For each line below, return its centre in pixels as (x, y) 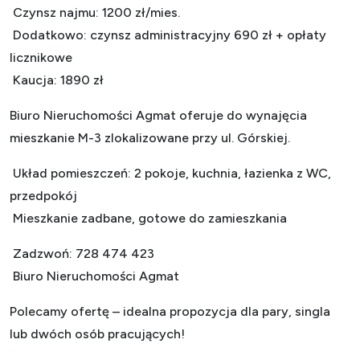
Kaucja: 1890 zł (57, 80)
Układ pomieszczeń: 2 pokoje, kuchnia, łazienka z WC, (170, 173)
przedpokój (43, 195)
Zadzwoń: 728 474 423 (82, 253)
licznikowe (41, 57)
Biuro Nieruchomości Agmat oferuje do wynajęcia (158, 115)
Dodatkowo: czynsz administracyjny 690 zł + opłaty (168, 35)
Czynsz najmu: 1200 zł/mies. (95, 12)
